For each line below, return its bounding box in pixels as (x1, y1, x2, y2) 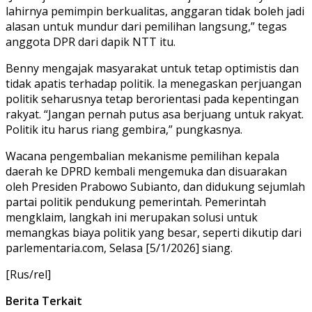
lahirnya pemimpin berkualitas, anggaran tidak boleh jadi (6, 3, 304, 19)
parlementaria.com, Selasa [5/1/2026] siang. (6, 240, 233, 256)
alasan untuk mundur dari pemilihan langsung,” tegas (6, 18, 287, 34)
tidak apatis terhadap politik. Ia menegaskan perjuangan (6, 75, 302, 91)
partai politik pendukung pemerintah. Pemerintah (6, 194, 266, 210)
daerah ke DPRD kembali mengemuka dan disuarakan (6, 163, 287, 179)
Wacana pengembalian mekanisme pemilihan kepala (6, 148, 279, 164)
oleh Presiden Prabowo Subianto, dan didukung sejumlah (6, 178, 305, 194)
